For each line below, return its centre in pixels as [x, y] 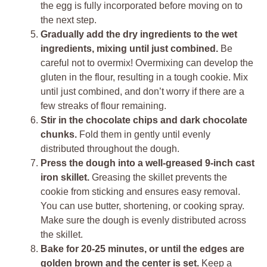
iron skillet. [65, 177]
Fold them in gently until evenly [144, 134]
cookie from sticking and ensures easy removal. [140, 191]
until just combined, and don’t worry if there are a [142, 91]
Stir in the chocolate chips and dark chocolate [144, 120]
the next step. [69, 20]
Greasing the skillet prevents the [158, 177]
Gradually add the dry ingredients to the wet [139, 34]
